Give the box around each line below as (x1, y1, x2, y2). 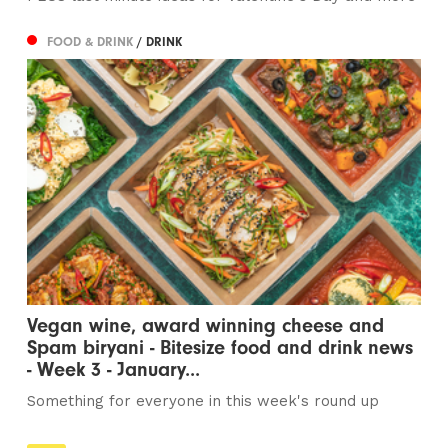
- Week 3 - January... (27, 358, 201, 382)
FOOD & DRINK (47, 33, 138, 49)
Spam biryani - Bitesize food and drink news (27, 336, 414, 360)
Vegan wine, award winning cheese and (27, 314, 385, 338)
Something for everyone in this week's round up (27, 392, 380, 411)
